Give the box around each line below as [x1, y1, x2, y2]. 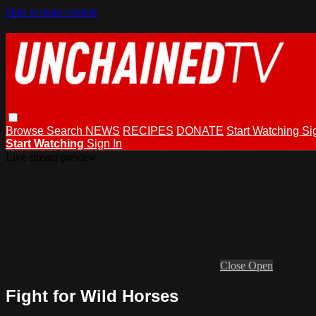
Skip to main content [6, 6, 97, 18]
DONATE [176, 124, 224, 137]
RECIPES [123, 124, 174, 137]
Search [47, 124, 85, 137]
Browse [6, 124, 47, 137]
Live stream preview [6, 150, 97, 163]
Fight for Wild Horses [6, 286, 178, 305]
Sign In [87, 137, 122, 150]
